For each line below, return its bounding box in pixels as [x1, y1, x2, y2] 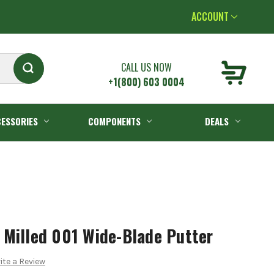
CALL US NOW [121, 60, 172, 75]
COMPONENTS [87, 114, 141, 128]
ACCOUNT [191, 9, 231, 24]
